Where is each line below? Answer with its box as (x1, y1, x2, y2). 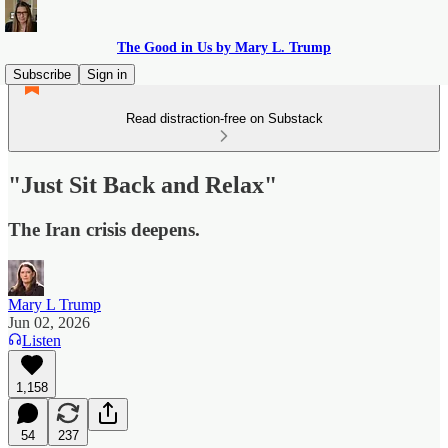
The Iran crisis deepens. (8, 218, 200, 240)
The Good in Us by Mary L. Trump (117, 40, 331, 55)
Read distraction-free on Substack (125, 111, 323, 126)
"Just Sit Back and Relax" (8, 171, 277, 198)
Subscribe (13, 67, 71, 82)
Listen (22, 331, 61, 349)
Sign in (87, 67, 127, 82)
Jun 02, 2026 (8, 313, 90, 331)
